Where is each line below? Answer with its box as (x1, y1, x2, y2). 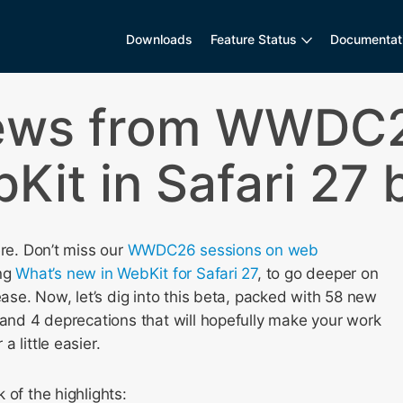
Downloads (126, 31, 193, 47)
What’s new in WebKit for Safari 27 (15, 264, 258, 282)
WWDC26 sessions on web (127, 241, 318, 259)
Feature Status (210, 31, 298, 47)
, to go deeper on (257, 264, 379, 282)
